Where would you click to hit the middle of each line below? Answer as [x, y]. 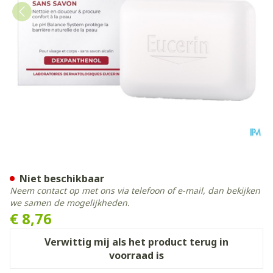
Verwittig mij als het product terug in [136, 242]
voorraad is [136, 255]
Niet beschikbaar [62, 179]
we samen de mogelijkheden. [70, 203]
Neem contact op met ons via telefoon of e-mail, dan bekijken [135, 190]
